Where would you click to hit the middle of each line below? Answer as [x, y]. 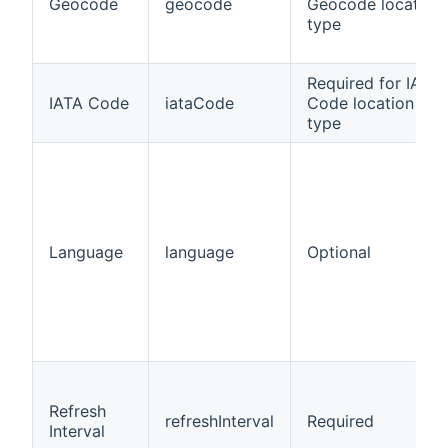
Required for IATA [373, 82]
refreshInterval [219, 420]
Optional [339, 251]
